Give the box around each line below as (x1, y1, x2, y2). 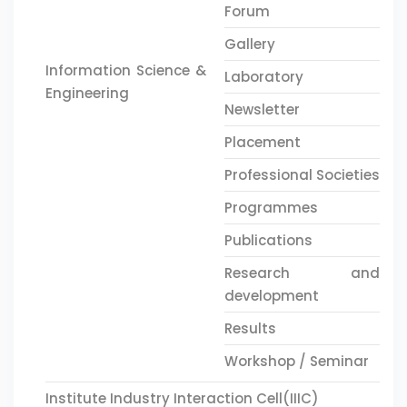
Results (223, 319, 276, 338)
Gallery (223, 35, 275, 54)
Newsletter (223, 100, 300, 119)
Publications (223, 231, 313, 250)
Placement (223, 133, 301, 152)
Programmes (223, 198, 318, 217)
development (223, 286, 319, 305)
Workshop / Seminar (223, 352, 369, 371)
